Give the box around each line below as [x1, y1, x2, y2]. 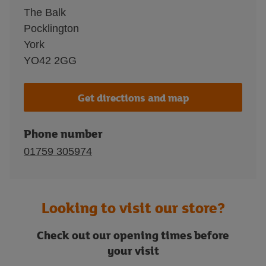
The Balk [24, 7, 66, 18]
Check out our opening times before [37, 227, 229, 243]
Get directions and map [77, 90, 189, 105]
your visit [107, 242, 159, 258]
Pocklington [24, 23, 79, 34]
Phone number [24, 125, 103, 141]
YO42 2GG [24, 55, 77, 66]
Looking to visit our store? [41, 197, 225, 218]
